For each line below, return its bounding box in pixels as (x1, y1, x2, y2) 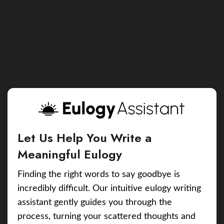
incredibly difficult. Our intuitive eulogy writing (17, 184, 201, 193)
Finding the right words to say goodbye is (17, 170, 180, 179)
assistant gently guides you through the (17, 198, 172, 207)
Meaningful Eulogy (17, 145, 122, 163)
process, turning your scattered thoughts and (17, 212, 195, 221)
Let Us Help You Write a (17, 129, 151, 147)
